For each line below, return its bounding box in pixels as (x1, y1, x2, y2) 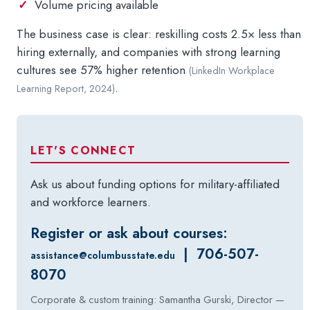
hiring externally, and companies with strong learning (17, 44, 281, 60)
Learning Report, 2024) (17, 82, 116, 95)
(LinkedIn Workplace (189, 64, 275, 77)
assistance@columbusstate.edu (30, 248, 176, 262)
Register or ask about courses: (30, 223, 228, 244)
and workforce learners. (30, 194, 152, 210)
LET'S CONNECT (30, 143, 136, 158)
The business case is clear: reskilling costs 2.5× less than (17, 26, 302, 42)
